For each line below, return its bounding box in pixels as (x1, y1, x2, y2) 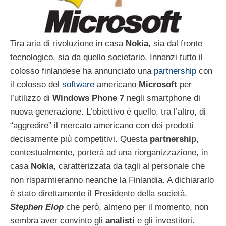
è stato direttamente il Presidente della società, (10, 188, 187, 198)
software (62, 79, 94, 89)
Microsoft (139, 79, 177, 89)
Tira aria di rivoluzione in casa (10, 38, 126, 48)
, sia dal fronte (148, 38, 202, 48)
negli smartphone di (124, 93, 200, 103)
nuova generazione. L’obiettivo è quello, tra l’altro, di (10, 106, 206, 117)
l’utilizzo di (10, 93, 52, 103)
